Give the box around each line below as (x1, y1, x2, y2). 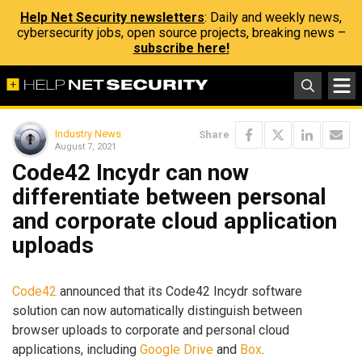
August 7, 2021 (55, 141, 116, 152)
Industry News (55, 127, 121, 140)
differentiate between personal (12, 183, 326, 210)
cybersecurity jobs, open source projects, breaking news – (16, 25, 346, 40)
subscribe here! (133, 40, 229, 56)
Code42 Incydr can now (12, 159, 249, 186)
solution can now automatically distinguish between (12, 302, 302, 318)
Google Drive (140, 341, 213, 357)
